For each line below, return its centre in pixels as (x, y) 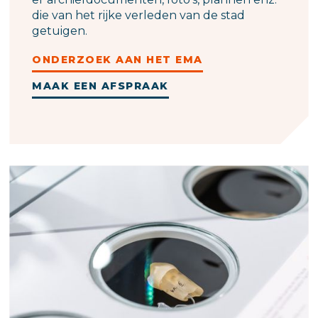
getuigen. (60, 31)
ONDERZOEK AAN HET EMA (117, 60)
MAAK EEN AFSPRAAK (100, 86)
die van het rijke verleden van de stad (139, 16)
